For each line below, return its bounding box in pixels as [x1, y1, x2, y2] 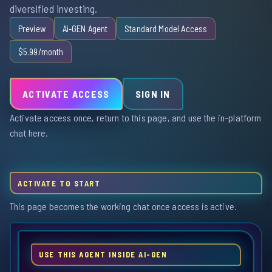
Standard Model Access [124, 22, 208, 34]
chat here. [10, 127, 49, 139]
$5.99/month [18, 46, 64, 57]
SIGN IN [135, 88, 171, 100]
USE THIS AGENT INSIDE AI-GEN [39, 250, 168, 260]
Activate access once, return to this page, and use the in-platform [10, 112, 262, 124]
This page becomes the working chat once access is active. [10, 200, 237, 212]
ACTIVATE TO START [18, 178, 101, 188]
